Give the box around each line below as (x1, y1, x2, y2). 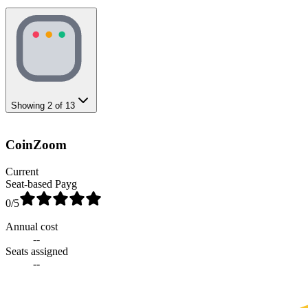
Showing (11, 100, 47, 111)
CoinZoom (5, 137, 67, 153)
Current (5, 166, 38, 178)
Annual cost (5, 221, 58, 233)
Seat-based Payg (5, 178, 77, 190)
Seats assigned (5, 245, 68, 258)
